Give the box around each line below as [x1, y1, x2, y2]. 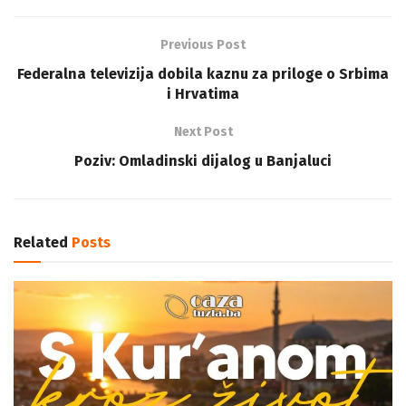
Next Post [173, 123, 233, 140]
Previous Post [160, 36, 246, 53]
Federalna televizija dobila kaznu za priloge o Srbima [17, 64, 389, 82]
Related [14, 233, 68, 251]
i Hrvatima [167, 84, 239, 102]
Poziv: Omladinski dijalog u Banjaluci [74, 151, 332, 169]
